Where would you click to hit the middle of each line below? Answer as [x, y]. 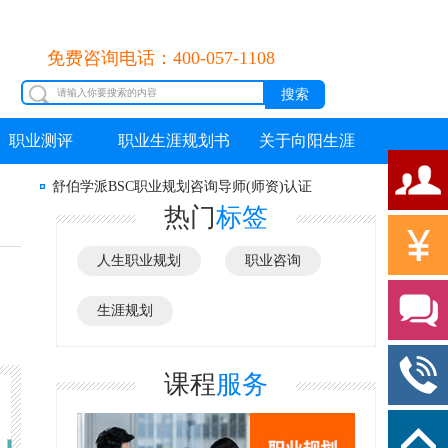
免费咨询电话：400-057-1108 [161, 58]
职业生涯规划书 [173, 140]
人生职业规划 [139, 260]
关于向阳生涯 [306, 140]
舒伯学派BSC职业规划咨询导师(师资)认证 [182, 186]
